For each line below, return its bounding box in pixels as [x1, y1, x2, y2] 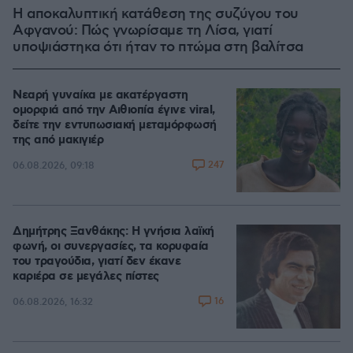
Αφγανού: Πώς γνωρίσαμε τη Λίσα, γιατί [13, 22, 273, 39]
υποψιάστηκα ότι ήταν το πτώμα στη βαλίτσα [13, 39, 303, 56]
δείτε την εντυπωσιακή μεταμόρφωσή [13, 117, 217, 133]
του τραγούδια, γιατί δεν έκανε [13, 254, 180, 269]
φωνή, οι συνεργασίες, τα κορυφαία [13, 239, 209, 255]
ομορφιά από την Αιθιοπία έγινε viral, [13, 102, 215, 118]
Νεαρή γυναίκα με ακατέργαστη [13, 87, 188, 103]
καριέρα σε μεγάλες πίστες [13, 269, 159, 284]
